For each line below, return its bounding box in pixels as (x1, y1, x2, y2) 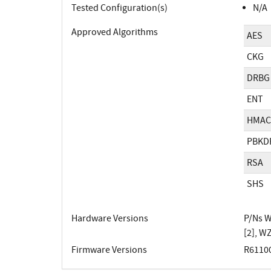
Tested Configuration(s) (71, 2, 168, 15)
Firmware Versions (71, 244, 147, 256)
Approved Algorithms (71, 26, 158, 39)
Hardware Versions (71, 212, 148, 225)
